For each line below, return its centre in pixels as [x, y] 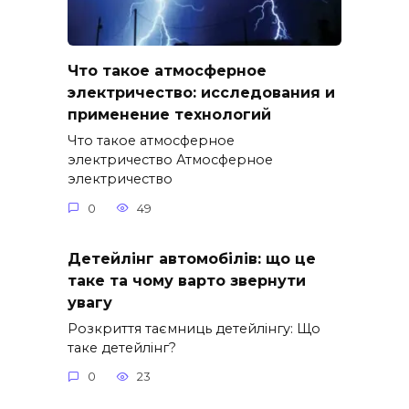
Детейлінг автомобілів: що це [192, 258]
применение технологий [169, 114]
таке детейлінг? [122, 347]
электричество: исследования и [201, 92]
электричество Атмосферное [170, 160]
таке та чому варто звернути [187, 280]
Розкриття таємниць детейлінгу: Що [194, 328]
